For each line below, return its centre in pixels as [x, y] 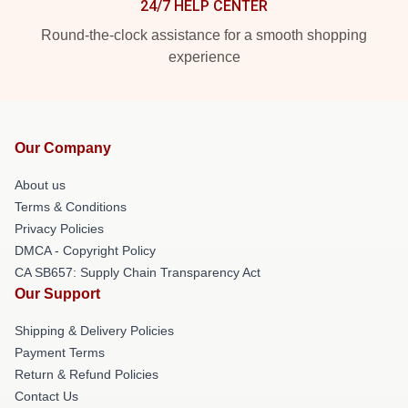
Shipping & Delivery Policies [94, 331]
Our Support [57, 294]
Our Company [63, 148]
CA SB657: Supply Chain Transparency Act [138, 272]
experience [204, 57]
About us [40, 185]
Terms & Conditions [71, 207]
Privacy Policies [59, 229]
